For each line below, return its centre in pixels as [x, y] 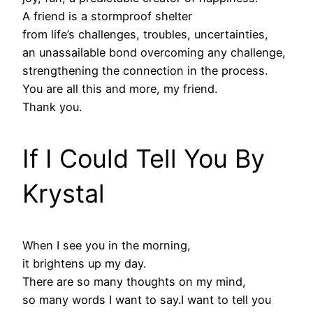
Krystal [64, 194]
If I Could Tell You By [144, 159]
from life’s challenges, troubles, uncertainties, [145, 35]
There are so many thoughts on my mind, [134, 282]
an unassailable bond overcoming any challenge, [154, 53]
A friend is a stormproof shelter [107, 16]
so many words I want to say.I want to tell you [147, 300]
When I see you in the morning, [107, 246]
